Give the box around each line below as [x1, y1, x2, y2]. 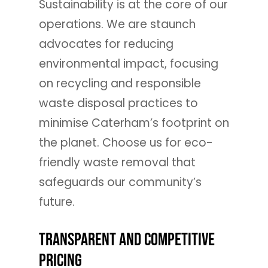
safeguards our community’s [38, 174, 202, 191]
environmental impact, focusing [38, 56, 218, 72]
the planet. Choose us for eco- [38, 135, 213, 151]
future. [38, 194, 75, 211]
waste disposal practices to [38, 95, 198, 112]
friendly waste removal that [38, 154, 196, 171]
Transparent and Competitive [38, 229, 215, 251]
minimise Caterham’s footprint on [38, 115, 229, 132]
